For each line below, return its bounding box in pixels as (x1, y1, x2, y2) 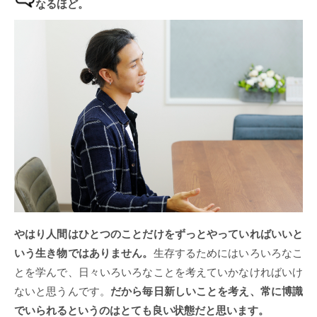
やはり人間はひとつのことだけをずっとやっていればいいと (14, 228, 303, 241)
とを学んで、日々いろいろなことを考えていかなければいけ (14, 266, 303, 279)
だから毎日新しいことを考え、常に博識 (110, 285, 304, 298)
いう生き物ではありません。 (14, 247, 154, 260)
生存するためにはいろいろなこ (153, 247, 303, 260)
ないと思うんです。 (14, 285, 111, 298)
